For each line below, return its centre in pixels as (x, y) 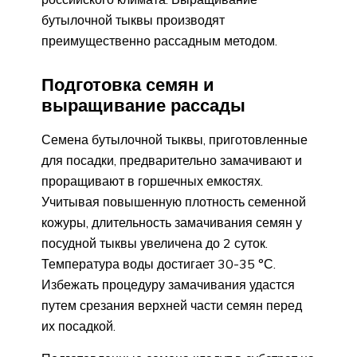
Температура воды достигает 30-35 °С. (159, 263)
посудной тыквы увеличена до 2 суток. (155, 243)
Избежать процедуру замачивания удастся (168, 284)
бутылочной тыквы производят (133, 20)
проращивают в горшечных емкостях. (152, 180)
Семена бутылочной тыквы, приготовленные (175, 139)
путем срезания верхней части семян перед (172, 305)
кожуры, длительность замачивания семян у (172, 222)
